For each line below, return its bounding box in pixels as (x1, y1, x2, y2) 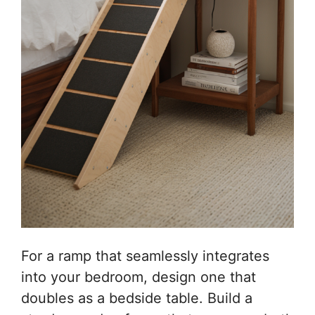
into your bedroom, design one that (21, 269, 256, 286)
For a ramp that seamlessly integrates (21, 247, 269, 265)
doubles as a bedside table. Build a (21, 290, 252, 307)
